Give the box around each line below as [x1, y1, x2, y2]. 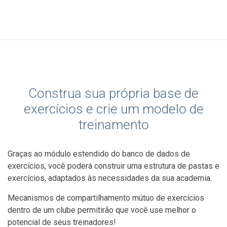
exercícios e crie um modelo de [23, 101, 204, 117]
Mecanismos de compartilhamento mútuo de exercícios [8, 193, 204, 203]
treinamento [78, 117, 149, 132]
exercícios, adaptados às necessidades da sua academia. [8, 173, 212, 183]
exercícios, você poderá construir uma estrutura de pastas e [8, 161, 219, 171]
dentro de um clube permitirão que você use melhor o [8, 205, 196, 215]
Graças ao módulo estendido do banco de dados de [8, 148, 190, 159]
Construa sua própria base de [28, 85, 199, 101]
